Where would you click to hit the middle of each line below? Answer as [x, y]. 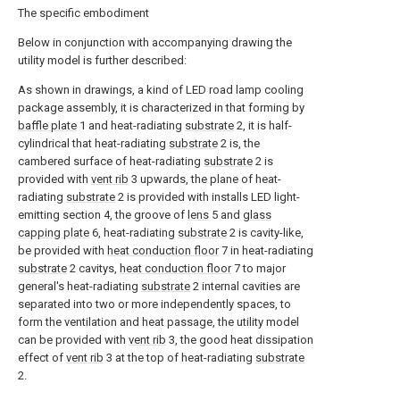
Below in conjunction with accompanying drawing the [155, 42]
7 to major [258, 268]
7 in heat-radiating [266, 250]
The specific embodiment [83, 13]
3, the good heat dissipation [240, 340]
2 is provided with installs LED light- [208, 197]
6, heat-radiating [133, 233]
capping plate [54, 233]
